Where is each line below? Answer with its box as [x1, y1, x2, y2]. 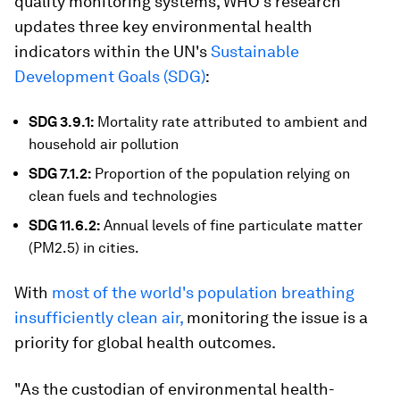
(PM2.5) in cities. [29, 239, 139, 256]
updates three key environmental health [14, 17, 312, 36]
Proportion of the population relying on [91, 165, 350, 182]
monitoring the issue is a [183, 308, 368, 327]
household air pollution [29, 136, 179, 153]
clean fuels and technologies [29, 187, 217, 204]
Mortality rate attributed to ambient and [94, 113, 368, 130]
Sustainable [211, 42, 299, 61]
